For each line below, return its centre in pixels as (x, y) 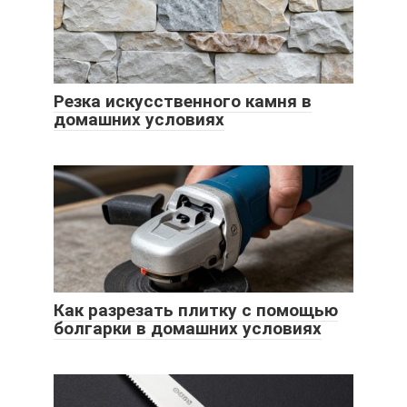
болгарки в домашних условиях (188, 328)
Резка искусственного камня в (183, 101)
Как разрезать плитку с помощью (196, 310)
